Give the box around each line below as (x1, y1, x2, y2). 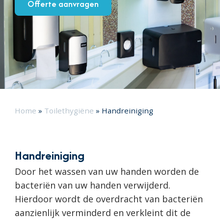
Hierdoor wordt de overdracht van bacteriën (15, 192, 203, 205)
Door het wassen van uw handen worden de (15, 165, 199, 177)
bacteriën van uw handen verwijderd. (15, 179, 170, 191)
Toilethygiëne (44, 105, 94, 115)
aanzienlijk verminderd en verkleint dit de (15, 206, 191, 219)
